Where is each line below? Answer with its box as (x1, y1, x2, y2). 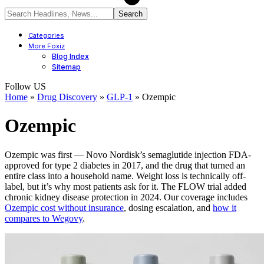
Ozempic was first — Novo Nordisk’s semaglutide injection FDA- (5, 149, 251, 160)
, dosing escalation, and (124, 202, 213, 213)
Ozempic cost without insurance (5, 202, 124, 213)
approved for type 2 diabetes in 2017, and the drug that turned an (5, 160, 245, 170)
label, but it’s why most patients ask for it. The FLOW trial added (5, 181, 246, 192)
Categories (28, 31, 64, 39)
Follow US (5, 81, 46, 91)
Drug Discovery (37, 92, 97, 102)
